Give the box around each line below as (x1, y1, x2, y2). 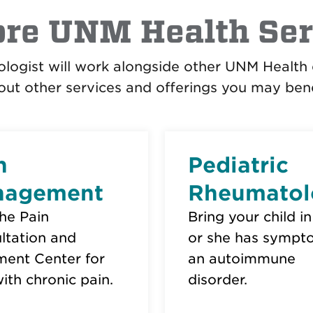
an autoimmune (188, 251, 296, 267)
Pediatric (188, 152, 289, 177)
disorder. (188, 272, 247, 288)
